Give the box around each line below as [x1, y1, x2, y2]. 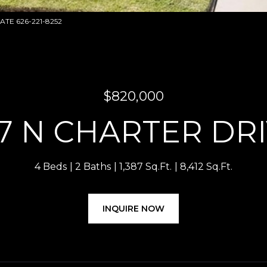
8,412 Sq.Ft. [180, 161, 232, 172]
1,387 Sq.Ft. [119, 161, 172, 172]
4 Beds [35, 161, 67, 172]
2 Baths [75, 161, 111, 172]
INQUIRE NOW [103, 203, 164, 214]
